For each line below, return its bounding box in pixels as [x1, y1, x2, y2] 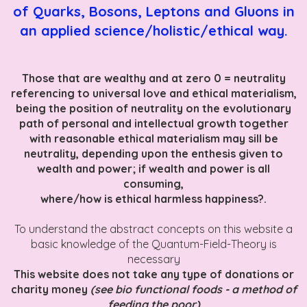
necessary [127, 251, 180, 266]
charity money [10, 282, 90, 296]
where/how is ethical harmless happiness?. [40, 191, 267, 206]
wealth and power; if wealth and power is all [37, 161, 270, 175]
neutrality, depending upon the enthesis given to [24, 146, 283, 160]
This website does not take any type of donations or [13, 267, 294, 281]
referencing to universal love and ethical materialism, [10, 86, 297, 100]
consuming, [123, 176, 184, 191]
